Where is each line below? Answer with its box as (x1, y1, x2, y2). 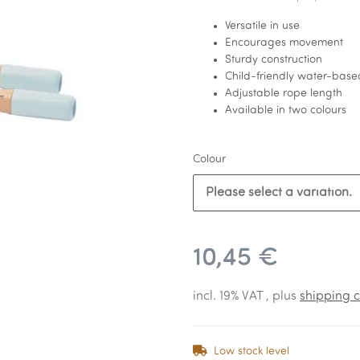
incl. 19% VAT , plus (193, 290, 300, 303)
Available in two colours (225, 104, 346, 117)
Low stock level (214, 346, 289, 358)
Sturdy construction (225, 54, 322, 66)
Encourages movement (225, 37, 343, 49)
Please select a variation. (206, 186, 352, 199)
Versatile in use (225, 20, 300, 32)
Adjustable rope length (225, 88, 342, 100)
